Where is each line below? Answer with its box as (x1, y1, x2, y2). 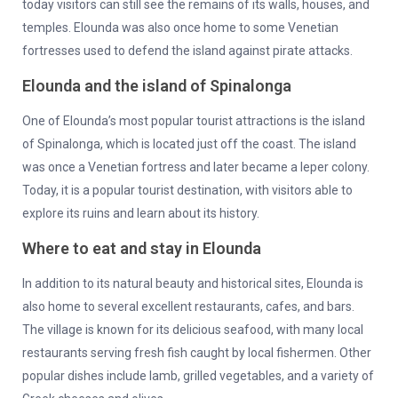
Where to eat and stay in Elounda (22, 239, 261, 259)
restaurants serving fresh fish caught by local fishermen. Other (22, 346, 371, 361)
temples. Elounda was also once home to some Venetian (22, 20, 338, 36)
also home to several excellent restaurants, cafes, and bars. (22, 299, 354, 314)
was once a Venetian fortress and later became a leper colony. (22, 160, 370, 175)
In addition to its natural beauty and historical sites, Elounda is (22, 276, 363, 291)
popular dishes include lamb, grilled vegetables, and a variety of (22, 369, 374, 384)
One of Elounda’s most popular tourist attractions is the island (22, 114, 365, 129)
